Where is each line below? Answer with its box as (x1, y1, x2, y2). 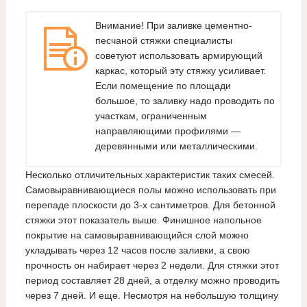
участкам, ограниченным (95, 110, 207, 121)
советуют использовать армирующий (95, 49, 262, 61)
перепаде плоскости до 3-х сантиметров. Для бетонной (25, 199, 275, 210)
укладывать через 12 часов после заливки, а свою (25, 244, 250, 256)
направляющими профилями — (95, 125, 241, 136)
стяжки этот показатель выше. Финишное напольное (25, 214, 262, 225)
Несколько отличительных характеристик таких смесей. (25, 169, 275, 180)
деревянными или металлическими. (95, 140, 258, 151)
